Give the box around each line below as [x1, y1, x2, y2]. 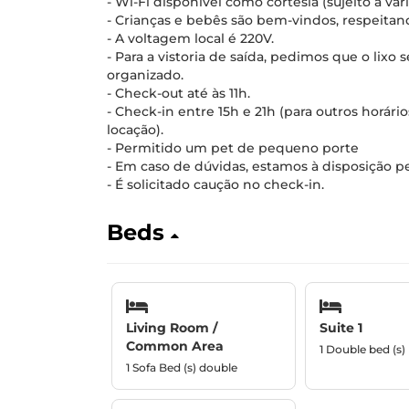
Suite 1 [319, 319, 362, 336]
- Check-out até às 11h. [107, 85, 250, 101]
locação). [107, 121, 163, 138]
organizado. [107, 67, 184, 83]
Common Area [126, 337, 224, 354]
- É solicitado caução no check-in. [107, 176, 324, 193]
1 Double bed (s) [319, 341, 405, 356]
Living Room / [126, 319, 217, 336]
